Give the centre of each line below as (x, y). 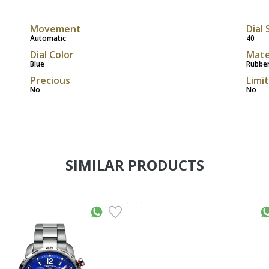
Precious (50, 80)
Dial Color (52, 54)
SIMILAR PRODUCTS (134, 165)
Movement (55, 29)
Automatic (48, 38)
